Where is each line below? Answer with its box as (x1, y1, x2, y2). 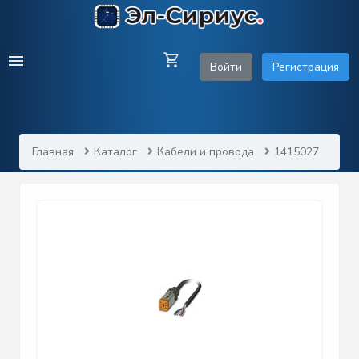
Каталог (94, 144, 137, 160)
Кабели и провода (157, 144, 254, 160)
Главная (32, 144, 74, 160)
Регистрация (272, 59, 339, 75)
